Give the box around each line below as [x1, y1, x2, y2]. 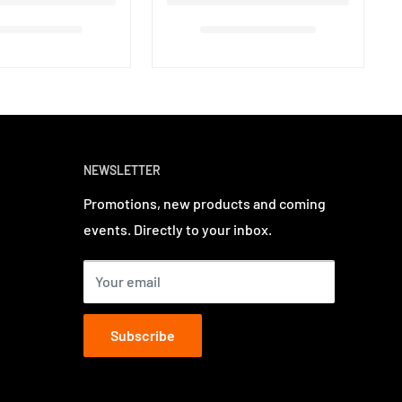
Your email [95, 273, 161, 291]
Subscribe [110, 327, 175, 345]
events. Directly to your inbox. [83, 221, 272, 239]
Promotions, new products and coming [83, 195, 326, 213]
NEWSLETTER [83, 162, 161, 178]
